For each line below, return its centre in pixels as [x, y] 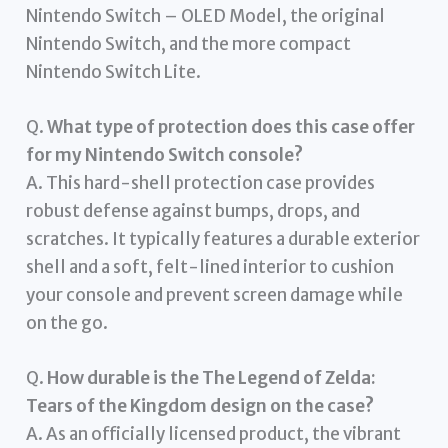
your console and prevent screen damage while [215, 294]
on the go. [67, 322]
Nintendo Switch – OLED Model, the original [206, 15]
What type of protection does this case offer [231, 126]
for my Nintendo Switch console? [165, 154]
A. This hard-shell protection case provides [201, 182]
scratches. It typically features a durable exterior [223, 238]
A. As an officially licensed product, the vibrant [214, 434]
